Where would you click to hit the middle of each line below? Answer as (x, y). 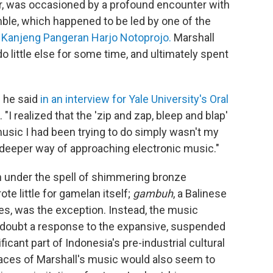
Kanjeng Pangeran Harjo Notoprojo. (86, 37)
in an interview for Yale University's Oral (134, 99)
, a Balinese (200, 193)
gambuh (153, 193)
